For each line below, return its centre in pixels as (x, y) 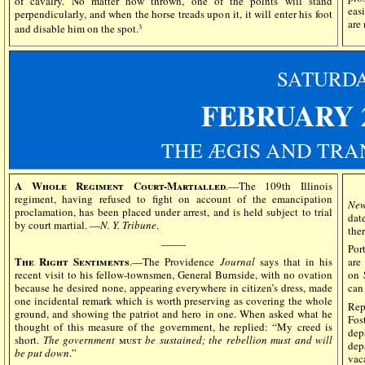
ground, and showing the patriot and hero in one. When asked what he (174, 314)
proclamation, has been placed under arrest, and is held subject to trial (174, 212)
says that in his (293, 262)
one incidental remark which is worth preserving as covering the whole (174, 301)
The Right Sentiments (73, 262)
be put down (42, 353)
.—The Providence (175, 262)
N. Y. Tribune (128, 225)
